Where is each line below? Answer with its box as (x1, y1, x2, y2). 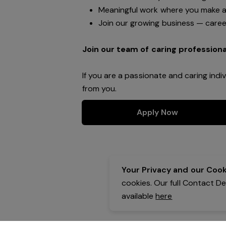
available (122, 191, 156, 201)
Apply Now (136, 107, 179, 118)
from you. (82, 83, 117, 94)
